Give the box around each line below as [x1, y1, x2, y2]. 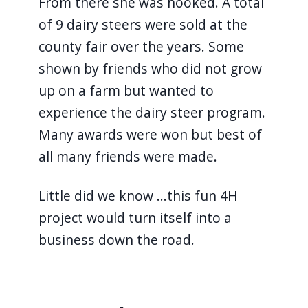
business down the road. [38, 230, 198, 249]
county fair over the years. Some [38, 36, 244, 56]
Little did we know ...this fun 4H [38, 186, 238, 205]
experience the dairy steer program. [38, 102, 265, 122]
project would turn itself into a [38, 208, 232, 227]
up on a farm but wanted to [38, 80, 214, 100]
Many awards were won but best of [38, 124, 262, 144]
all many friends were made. [38, 146, 217, 166]
